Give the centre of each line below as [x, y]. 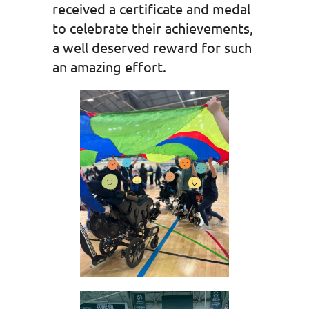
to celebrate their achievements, [152, 28]
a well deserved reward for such [152, 47]
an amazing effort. [109, 66]
